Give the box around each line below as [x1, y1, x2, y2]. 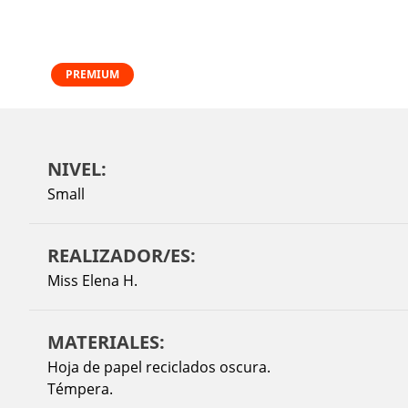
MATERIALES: [47, 329, 165, 354]
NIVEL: [47, 156, 107, 181]
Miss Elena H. [47, 270, 138, 291]
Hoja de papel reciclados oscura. [47, 356, 270, 377]
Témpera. [47, 378, 113, 399]
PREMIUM [66, 66, 119, 82]
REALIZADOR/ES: [47, 242, 196, 268]
